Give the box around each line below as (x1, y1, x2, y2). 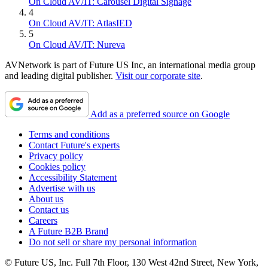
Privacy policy (29, 150, 83, 161)
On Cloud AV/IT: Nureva (29, 39, 125, 50)
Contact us (29, 204, 69, 215)
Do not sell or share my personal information (29, 236, 197, 247)
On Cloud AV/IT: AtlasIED (29, 17, 132, 28)
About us (29, 193, 63, 204)
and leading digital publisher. (5, 70, 115, 81)
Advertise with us (29, 182, 95, 193)
